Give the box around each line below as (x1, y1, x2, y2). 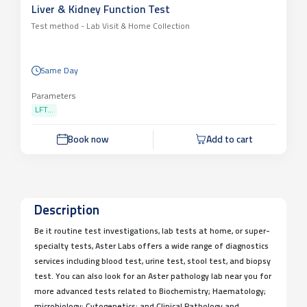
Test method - (32, 22, 84, 31)
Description (34, 204, 99, 218)
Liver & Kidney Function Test (32, 4, 170, 16)
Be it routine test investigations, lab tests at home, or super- (34, 227, 270, 236)
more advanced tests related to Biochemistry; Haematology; (34, 287, 266, 296)
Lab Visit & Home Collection (84, 22, 190, 31)
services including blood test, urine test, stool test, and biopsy (34, 257, 271, 266)
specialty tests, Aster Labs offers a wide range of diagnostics (34, 242, 269, 251)
